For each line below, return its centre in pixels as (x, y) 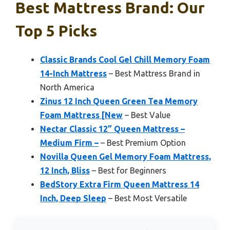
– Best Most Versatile (147, 198)
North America (67, 87)
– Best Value (147, 115)
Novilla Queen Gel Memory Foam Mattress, (126, 156)
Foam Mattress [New (81, 115)
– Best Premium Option (142, 142)
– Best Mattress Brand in (154, 73)
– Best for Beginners (128, 170)
